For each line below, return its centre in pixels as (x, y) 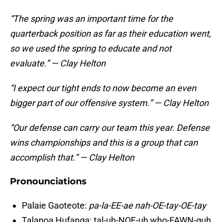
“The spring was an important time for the (91, 19)
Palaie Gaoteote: (55, 206)
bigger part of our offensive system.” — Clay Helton (109, 103)
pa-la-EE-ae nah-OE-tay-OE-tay (147, 206)
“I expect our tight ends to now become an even (103, 88)
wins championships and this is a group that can (104, 143)
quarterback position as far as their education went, (111, 34)
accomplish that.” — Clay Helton (72, 158)
